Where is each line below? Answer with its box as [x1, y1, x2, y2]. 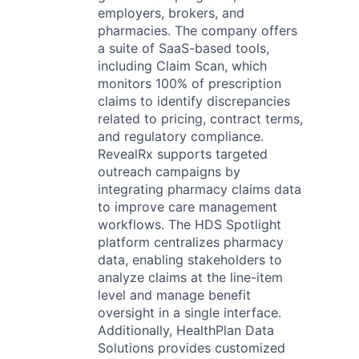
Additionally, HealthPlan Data [98, 322, 274, 338]
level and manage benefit [98, 287, 251, 303]
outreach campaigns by [98, 163, 240, 179]
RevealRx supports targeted [98, 146, 268, 162]
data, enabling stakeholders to [98, 252, 282, 268]
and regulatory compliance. [98, 128, 264, 144]
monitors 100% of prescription [98, 75, 281, 91]
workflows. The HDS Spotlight [98, 216, 281, 232]
